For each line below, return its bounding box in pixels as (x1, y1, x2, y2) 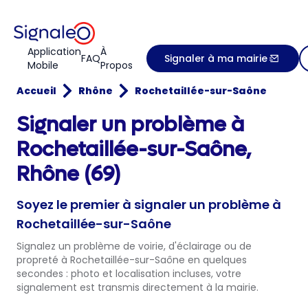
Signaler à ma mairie (164, 51, 267, 65)
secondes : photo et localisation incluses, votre (16, 267, 241, 280)
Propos (100, 58, 133, 72)
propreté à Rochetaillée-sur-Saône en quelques (16, 253, 247, 267)
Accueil (16, 84, 56, 98)
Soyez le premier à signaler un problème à (16, 196, 281, 213)
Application (27, 44, 81, 58)
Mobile (27, 58, 58, 72)
